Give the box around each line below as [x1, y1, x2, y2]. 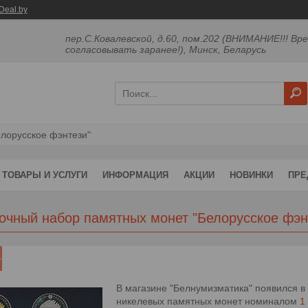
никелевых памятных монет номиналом [116, 296, 300, 307]
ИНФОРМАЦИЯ [102, 170, 168, 180]
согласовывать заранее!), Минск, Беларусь [65, 44, 267, 55]
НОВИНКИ [230, 170, 273, 180]
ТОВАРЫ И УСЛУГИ [2, 170, 87, 180]
